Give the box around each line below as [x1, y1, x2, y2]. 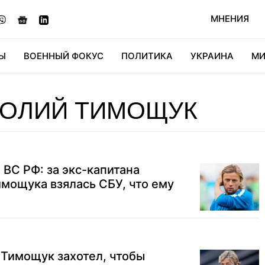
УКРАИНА [190, 50, 234, 62]
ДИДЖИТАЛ [63, 84, 116, 95]
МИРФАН [177, 84, 216, 95]
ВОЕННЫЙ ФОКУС [24, 50, 104, 62]
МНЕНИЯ [211, 13, 249, 24]
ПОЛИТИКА [121, 50, 173, 62]
